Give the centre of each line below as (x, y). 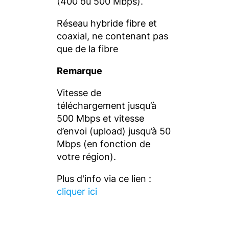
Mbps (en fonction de (104, 144)
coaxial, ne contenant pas (112, 36)
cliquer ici (77, 191)
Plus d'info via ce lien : (104, 179)
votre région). (86, 157)
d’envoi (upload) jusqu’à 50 (114, 131)
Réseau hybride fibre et (107, 23)
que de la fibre (87, 49)
